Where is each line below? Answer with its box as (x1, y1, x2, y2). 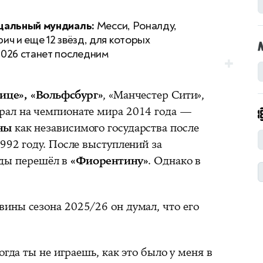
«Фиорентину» (70, 153, 149, 169)
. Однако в (148, 153, 201, 169)
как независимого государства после (11, 120, 199, 136)
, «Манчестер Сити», (103, 87, 205, 103)
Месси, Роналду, (95, 19, 177, 33)
